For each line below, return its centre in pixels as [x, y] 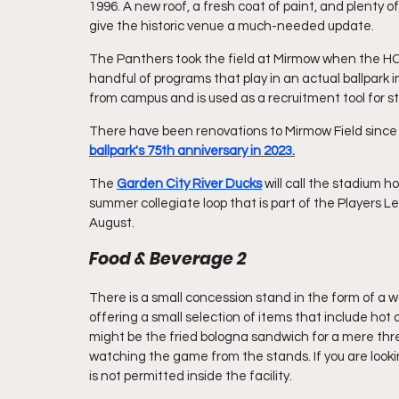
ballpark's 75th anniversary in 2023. [192, 151]
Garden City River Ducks [189, 184]
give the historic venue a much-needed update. [232, 26]
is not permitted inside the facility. [191, 376]
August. [113, 223]
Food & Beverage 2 [168, 259]
